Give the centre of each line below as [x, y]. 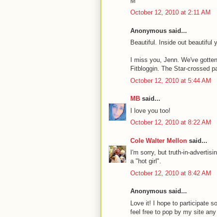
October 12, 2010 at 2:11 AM [170, 13]
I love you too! [150, 110]
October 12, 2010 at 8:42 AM [171, 173]
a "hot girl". [146, 161]
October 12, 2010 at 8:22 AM [171, 123]
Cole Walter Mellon [159, 140]
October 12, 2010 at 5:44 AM [171, 80]
